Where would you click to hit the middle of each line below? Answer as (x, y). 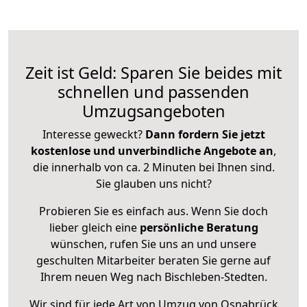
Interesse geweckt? (94, 135)
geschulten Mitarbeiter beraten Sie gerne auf (153, 261)
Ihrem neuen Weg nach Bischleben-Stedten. (153, 277)
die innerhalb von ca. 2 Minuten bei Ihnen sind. (153, 168)
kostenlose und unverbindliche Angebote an (152, 151)
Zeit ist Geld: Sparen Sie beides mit (153, 73)
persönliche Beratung (199, 228)
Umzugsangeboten (153, 111)
